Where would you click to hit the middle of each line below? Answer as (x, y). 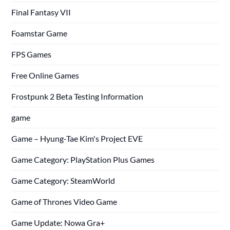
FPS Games (32, 54)
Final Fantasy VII (41, 12)
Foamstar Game (40, 33)
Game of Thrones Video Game (64, 201)
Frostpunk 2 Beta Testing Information (78, 96)
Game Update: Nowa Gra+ (58, 222)
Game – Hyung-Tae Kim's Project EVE (77, 138)
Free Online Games (45, 75)
